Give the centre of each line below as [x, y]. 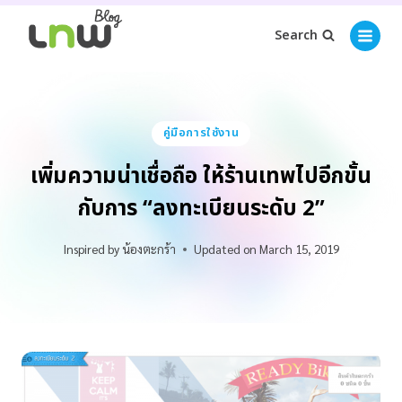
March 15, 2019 [300, 249]
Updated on [225, 249]
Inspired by [91, 249]
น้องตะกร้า [149, 249]
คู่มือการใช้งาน [201, 133]
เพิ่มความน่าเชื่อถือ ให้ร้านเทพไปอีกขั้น [201, 176]
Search [296, 35]
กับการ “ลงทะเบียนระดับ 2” [201, 209]
